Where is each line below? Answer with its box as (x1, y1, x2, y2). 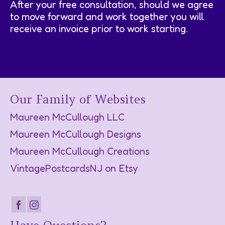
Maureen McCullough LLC (10, 110, 125, 123)
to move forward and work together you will (10, 10, 204, 23)
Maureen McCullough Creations (10, 145, 150, 157)
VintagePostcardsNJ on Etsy (10, 162, 138, 174)
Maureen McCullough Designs (10, 128, 141, 140)
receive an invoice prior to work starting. (10, 22, 188, 35)
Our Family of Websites (10, 91, 146, 107)
